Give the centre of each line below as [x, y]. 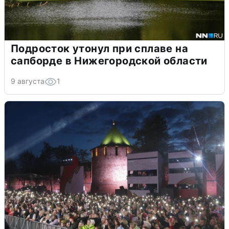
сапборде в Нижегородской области [109, 61]
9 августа [28, 81]
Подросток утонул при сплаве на [99, 48]
